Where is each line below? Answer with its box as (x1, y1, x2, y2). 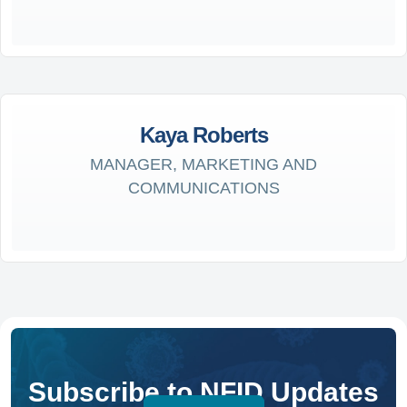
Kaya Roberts (139, 122, 268, 147)
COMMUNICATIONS (127, 178, 280, 197)
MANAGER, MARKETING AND (90, 154, 317, 174)
